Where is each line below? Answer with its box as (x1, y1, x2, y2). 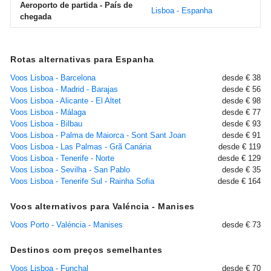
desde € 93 (222, 119, 261, 128)
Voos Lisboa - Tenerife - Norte (10, 154, 114, 163)
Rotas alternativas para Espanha (10, 54, 154, 64)
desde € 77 (222, 108, 261, 117)
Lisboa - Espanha (151, 6, 212, 15)
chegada (20, 12, 51, 21)
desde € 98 (222, 96, 261, 105)
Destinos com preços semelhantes (10, 245, 163, 255)
